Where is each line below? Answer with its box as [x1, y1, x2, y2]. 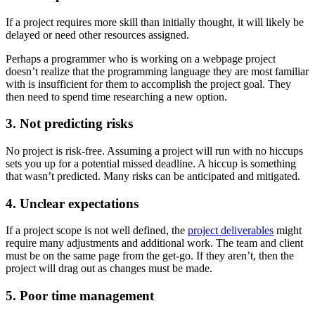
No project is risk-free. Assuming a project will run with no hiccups [6, 145, 303, 157]
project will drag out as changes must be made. [6, 262, 212, 275]
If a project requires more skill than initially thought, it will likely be [6, 15, 304, 28]
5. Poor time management [6, 288, 154, 304]
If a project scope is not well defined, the [6, 224, 188, 237]
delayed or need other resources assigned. [6, 28, 189, 41]
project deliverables [188, 224, 274, 237]
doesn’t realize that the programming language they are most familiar [6, 65, 309, 77]
